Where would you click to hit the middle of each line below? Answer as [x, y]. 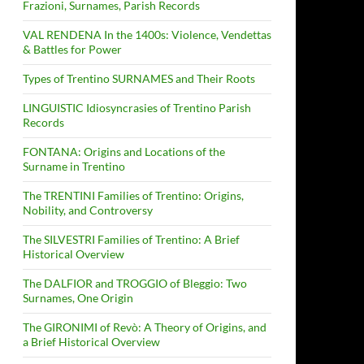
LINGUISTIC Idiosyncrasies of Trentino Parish [137, 108]
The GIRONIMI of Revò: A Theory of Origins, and [145, 327]
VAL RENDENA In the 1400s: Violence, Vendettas [147, 35]
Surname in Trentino [74, 166]
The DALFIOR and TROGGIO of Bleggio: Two [135, 283]
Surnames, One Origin [78, 298]
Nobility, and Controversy [88, 210]
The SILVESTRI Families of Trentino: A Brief [131, 239]
